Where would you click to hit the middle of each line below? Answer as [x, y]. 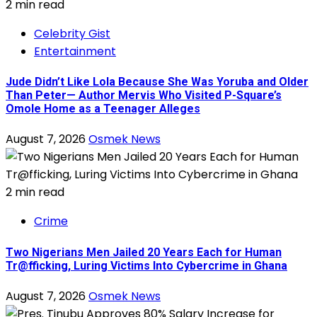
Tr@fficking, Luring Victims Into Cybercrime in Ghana [146, 265]
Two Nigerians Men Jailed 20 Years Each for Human [144, 252]
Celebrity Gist [72, 33]
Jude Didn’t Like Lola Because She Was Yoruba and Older [157, 82]
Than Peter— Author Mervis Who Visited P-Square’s [144, 96]
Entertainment [75, 51]
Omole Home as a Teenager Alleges [103, 109]
